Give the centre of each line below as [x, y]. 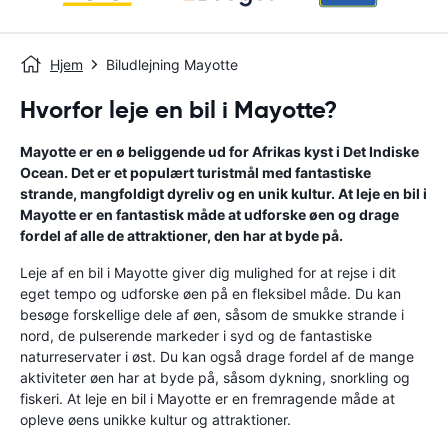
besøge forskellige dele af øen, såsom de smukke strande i [212, 314]
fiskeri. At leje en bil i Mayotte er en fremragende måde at [207, 398]
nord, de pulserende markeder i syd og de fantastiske [196, 335]
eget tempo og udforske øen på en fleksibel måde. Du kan [210, 293]
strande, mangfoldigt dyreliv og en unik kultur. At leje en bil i [223, 193]
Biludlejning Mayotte [172, 64]
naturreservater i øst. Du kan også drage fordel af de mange [217, 356]
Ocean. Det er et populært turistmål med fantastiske [195, 172]
